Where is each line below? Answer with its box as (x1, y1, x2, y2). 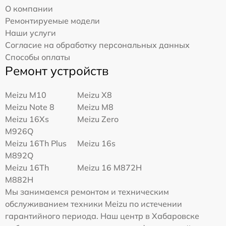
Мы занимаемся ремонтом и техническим (5, 186, 169, 197)
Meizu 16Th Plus (5, 138, 67, 148)
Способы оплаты (5, 51, 70, 62)
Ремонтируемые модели (5, 15, 100, 26)
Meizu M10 (5, 89, 46, 100)
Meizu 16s (77, 138, 116, 148)
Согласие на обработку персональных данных (5, 39, 190, 50)
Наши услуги (5, 27, 56, 38)
